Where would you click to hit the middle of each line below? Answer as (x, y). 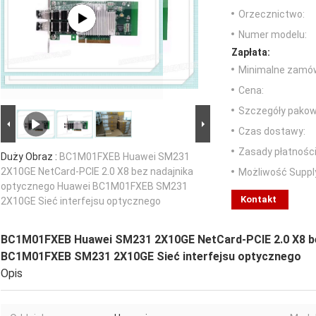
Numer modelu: (273, 34)
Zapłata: (251, 52)
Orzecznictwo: (272, 14)
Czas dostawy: (272, 131)
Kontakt (259, 199)
